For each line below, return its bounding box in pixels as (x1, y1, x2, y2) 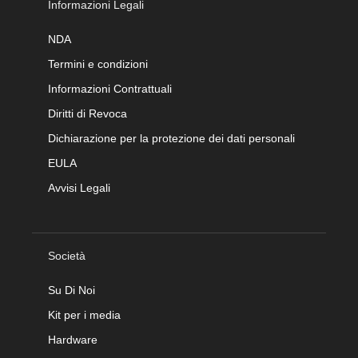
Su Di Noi (48, 283, 95, 296)
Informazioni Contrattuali (48, 82, 172, 95)
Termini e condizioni (48, 57, 148, 70)
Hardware (48, 332, 97, 346)
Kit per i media (48, 308, 121, 321)
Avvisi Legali (48, 181, 110, 194)
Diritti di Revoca (48, 106, 127, 120)
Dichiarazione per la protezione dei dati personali (48, 131, 295, 145)
